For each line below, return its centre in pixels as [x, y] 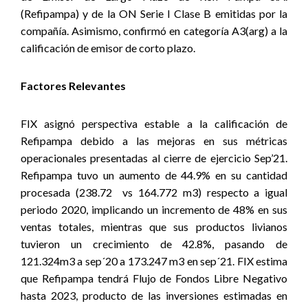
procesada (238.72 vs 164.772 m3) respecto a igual [154, 192]
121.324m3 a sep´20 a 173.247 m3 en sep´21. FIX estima [154, 261]
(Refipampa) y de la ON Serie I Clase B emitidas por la [154, 13]
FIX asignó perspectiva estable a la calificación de [154, 123]
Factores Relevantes [73, 86]
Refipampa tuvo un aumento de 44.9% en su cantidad [154, 175]
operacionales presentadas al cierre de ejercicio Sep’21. [154, 158]
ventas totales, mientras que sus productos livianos [154, 227]
